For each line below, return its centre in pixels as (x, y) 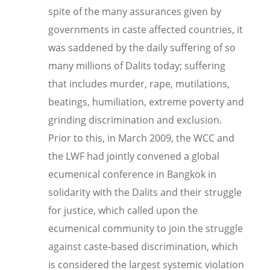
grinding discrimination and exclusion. (135, 120)
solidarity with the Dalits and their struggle (145, 192)
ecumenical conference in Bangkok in (132, 174)
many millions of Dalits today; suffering (137, 65)
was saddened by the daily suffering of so (142, 47)
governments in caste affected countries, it (146, 29)
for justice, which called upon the (123, 210)
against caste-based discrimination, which (143, 246)
